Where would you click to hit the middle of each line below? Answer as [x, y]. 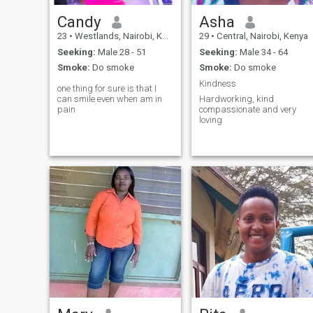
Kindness [217, 83]
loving [210, 120]
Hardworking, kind [236, 99]
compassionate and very [247, 110]
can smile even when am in [109, 99]
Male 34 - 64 [262, 52]
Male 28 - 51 [121, 52]
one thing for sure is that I [107, 89]
